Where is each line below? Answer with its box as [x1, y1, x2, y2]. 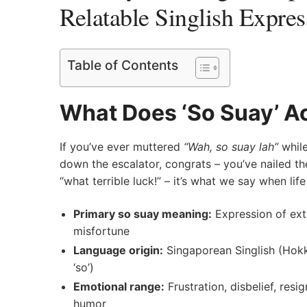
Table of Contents [67, 57, 178, 74]
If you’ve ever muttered [60, 139, 184, 153]
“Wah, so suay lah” [184, 139, 278, 153]
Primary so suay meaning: [73, 206, 212, 221]
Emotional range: [73, 279, 164, 293]
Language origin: [73, 243, 163, 257]
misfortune [73, 223, 130, 238]
